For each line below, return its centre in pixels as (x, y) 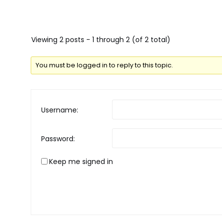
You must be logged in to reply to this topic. (105, 65)
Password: (58, 139)
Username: (60, 110)
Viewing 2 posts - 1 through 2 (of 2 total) (101, 39)
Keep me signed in (81, 162)
